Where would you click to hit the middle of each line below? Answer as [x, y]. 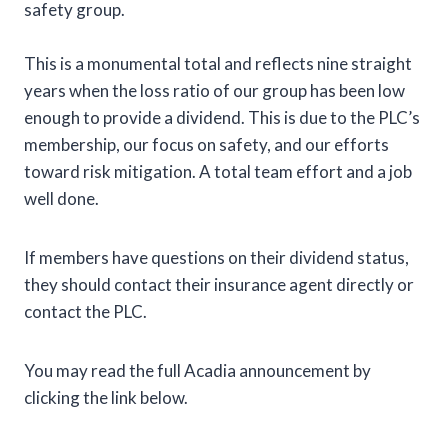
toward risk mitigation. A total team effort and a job [218, 171]
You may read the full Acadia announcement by [197, 370]
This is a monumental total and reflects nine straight [218, 63]
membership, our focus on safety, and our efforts [206, 144]
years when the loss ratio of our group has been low [214, 90]
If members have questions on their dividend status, [216, 257]
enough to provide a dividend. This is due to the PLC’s [222, 117]
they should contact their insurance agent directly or [219, 284]
